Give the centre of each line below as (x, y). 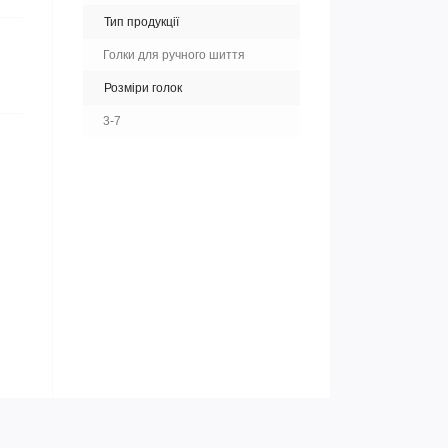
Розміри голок (143, 88)
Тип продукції (141, 22)
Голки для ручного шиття (174, 55)
